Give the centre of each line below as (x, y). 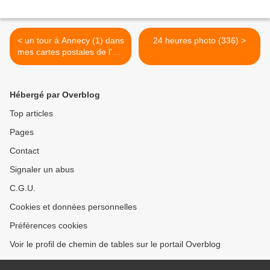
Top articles (31, 114)
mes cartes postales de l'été (71, 52)
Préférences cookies (49, 226)
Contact (24, 151)
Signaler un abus (42, 170)
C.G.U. (23, 188)
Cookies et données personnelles (73, 207)
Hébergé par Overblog (55, 95)
